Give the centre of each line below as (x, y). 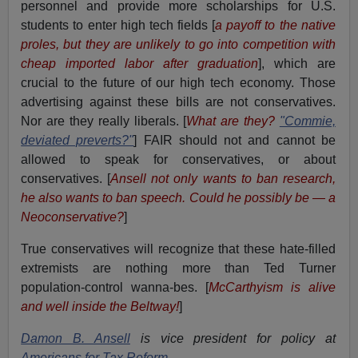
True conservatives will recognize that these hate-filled (178, 249)
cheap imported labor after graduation (139, 64)
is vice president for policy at (233, 339)
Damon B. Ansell (76, 339)
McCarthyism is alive (272, 288)
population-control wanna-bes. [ (115, 288)
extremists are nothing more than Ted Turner (178, 268)
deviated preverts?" (78, 141)
